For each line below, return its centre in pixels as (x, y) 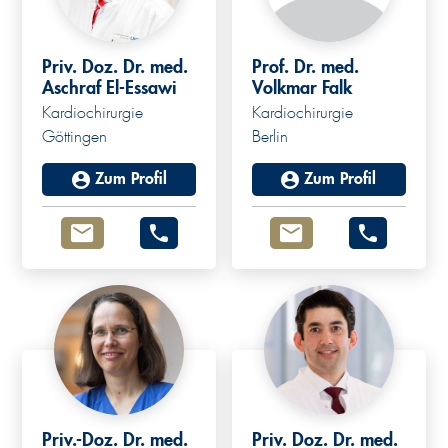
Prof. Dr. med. (305, 67)
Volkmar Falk (302, 88)
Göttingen (75, 137)
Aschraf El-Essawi (110, 88)
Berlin (270, 137)
